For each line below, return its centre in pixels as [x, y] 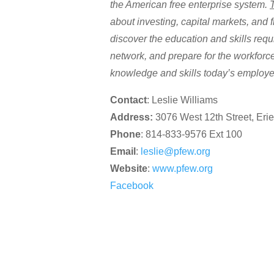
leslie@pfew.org [176, 152]
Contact [128, 100]
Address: [131, 117]
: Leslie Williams [182, 100]
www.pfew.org [183, 169]
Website [129, 169]
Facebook [132, 186]
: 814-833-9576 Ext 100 [191, 135]
